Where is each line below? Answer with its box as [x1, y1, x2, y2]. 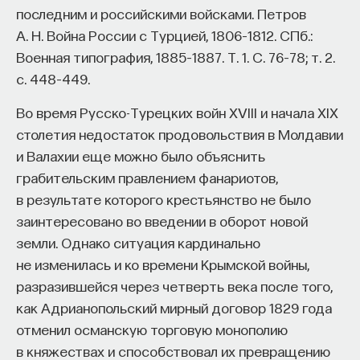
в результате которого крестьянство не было [16, 190, 311, 207]
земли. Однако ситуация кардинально [16, 233, 260, 251]
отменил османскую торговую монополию [16, 320, 288, 337]
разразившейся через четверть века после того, [16, 276, 333, 294]
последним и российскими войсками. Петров [16, 4, 306, 22]
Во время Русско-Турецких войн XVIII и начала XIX [16, 103, 338, 121]
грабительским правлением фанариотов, [16, 168, 278, 186]
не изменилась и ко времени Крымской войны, [16, 255, 309, 272]
